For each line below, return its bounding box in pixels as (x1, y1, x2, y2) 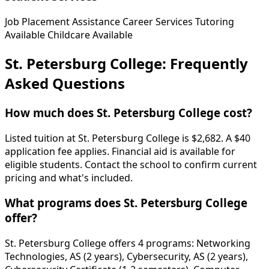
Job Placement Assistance (5, 15, 120, 29)
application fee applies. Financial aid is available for (5, 144, 235, 158)
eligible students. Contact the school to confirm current (5, 157, 257, 171)
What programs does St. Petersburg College (5, 195, 247, 211)
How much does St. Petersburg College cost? (5, 104, 252, 120)
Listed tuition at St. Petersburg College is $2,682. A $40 (5, 131, 250, 145)
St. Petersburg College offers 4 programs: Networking (5, 237, 250, 250)
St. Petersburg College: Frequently (5, 53, 248, 73)
